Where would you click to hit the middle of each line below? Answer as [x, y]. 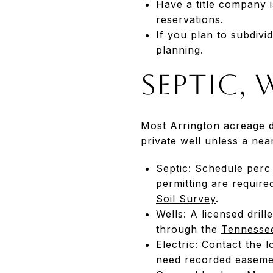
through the [188, 229]
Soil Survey [186, 198]
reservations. [190, 19]
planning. [179, 50]
